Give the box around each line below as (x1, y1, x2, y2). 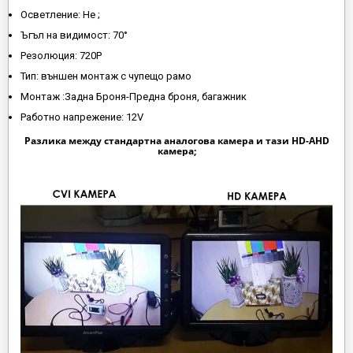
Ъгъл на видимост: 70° (20, 29, 128, 41)
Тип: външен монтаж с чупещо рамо (20, 70, 191, 82)
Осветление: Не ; (20, 9, 100, 20)
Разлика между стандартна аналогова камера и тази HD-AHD (24, 134, 329, 147)
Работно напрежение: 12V (20, 111, 143, 123)
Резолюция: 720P (20, 50, 102, 61)
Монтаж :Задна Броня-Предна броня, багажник (20, 91, 247, 102)
